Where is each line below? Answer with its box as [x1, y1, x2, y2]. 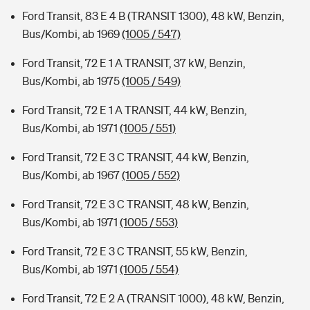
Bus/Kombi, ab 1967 [22, 169, 122, 181]
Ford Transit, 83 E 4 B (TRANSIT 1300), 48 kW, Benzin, [22, 10, 284, 22]
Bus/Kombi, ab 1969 [22, 28, 122, 40]
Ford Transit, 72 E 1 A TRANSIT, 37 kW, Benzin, [22, 57, 246, 69]
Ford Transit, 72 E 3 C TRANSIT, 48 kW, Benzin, [22, 198, 249, 210]
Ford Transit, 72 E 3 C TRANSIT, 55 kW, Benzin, [22, 245, 248, 257]
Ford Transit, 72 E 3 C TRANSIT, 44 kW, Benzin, [22, 151, 249, 163]
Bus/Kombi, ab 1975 [22, 75, 122, 87]
